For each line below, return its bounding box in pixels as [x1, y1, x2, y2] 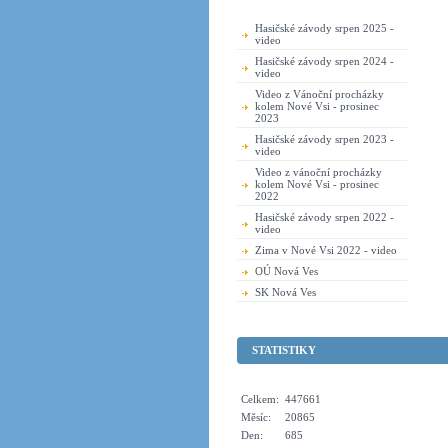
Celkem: [241, 393, 279, 405]
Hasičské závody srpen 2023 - [255, 133, 394, 145]
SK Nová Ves [255, 286, 316, 298]
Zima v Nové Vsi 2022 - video [255, 244, 397, 256]
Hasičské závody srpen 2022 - [255, 211, 394, 223]
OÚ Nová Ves [255, 265, 318, 277]
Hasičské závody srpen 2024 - [255, 55, 394, 67]
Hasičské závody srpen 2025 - [255, 22, 394, 34]
